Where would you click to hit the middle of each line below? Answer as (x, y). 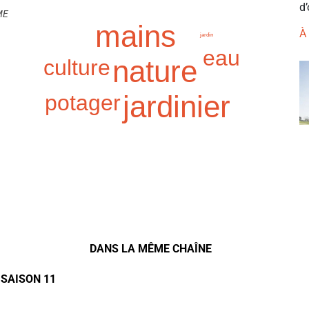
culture (77, 67)
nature (154, 71)
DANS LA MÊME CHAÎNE (150, 249)
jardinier (177, 107)
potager (82, 103)
